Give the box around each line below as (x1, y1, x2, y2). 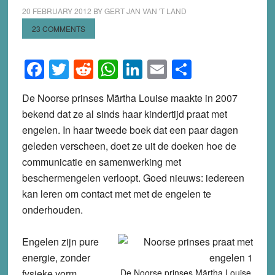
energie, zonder (21, 250, 90, 265)
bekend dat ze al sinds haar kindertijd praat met (21, 106, 227, 121)
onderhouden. (21, 202, 88, 217)
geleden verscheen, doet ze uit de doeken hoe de (21, 138, 236, 153)
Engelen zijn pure (21, 234, 99, 249)
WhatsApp (117, 55, 209, 83)
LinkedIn (142, 55, 217, 83)
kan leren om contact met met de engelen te (21, 186, 211, 201)
